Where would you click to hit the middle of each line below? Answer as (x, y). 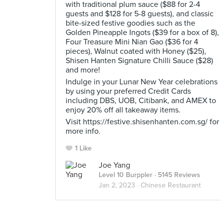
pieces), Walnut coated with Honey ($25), (136, 51)
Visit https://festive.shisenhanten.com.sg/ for (142, 122)
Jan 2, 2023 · (120, 185)
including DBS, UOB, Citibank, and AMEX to (141, 101)
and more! (83, 70)
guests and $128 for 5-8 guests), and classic (140, 14)
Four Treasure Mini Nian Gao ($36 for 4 (132, 42)
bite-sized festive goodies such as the (130, 23)
